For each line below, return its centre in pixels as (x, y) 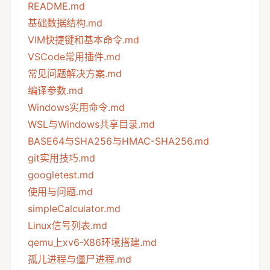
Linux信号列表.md (67, 225)
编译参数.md (55, 90)
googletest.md (61, 174)
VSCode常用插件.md (74, 56)
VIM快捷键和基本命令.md (83, 39)
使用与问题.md (60, 191)
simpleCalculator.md (74, 208)
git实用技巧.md (61, 158)
